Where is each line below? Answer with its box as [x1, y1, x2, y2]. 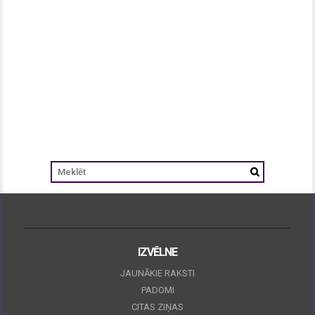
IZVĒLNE [138, 245, 177, 259]
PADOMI [141, 284, 174, 295]
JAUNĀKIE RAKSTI [120, 267, 195, 278]
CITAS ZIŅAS [131, 301, 184, 312]
